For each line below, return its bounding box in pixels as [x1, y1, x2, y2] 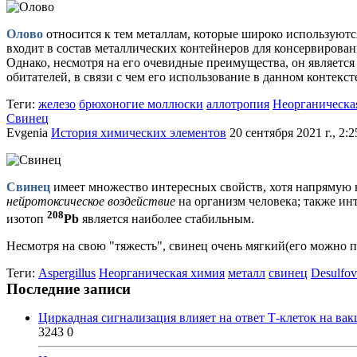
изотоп [6, 212, 47, 226]
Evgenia [6, 126, 48, 139]
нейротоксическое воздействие [6, 194, 175, 208]
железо [38, 97, 76, 111]
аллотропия [206, 97, 269, 111]
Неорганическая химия [99, 266, 225, 280]
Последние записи [6, 280, 131, 298]
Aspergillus [38, 266, 96, 280]
